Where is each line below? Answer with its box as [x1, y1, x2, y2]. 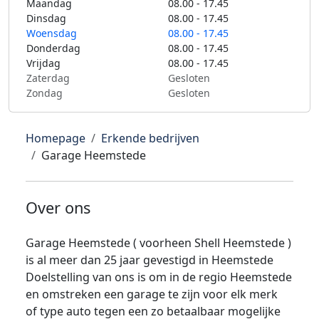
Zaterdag [26, 71, 70, 85]
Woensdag [26, 26, 77, 40]
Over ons [26, 197, 90, 218]
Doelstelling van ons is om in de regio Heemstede [26, 269, 292, 285]
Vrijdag [26, 56, 61, 70]
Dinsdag [26, 11, 66, 25]
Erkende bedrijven [101, 130, 199, 146]
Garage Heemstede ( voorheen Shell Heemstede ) [26, 235, 291, 251]
